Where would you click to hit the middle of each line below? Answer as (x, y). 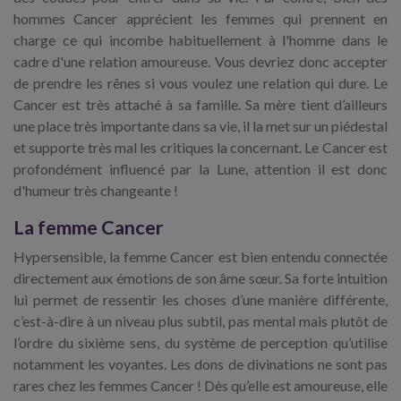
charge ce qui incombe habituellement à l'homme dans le (200, 40)
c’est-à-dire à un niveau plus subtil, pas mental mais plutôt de (200, 321)
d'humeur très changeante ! (96, 191)
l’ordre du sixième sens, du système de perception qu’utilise (200, 343)
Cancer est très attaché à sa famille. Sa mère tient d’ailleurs (200, 105)
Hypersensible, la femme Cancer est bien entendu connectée (200, 257)
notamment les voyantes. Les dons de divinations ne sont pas (200, 364)
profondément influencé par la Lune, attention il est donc (200, 169)
